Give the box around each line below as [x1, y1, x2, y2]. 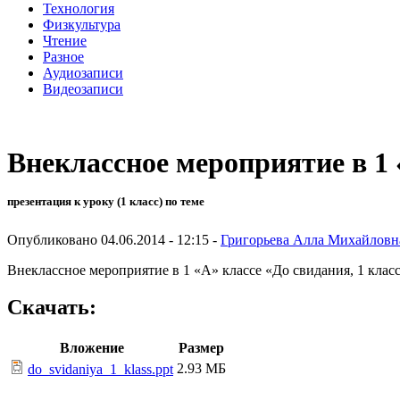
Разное [43, 48, 84, 64]
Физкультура [43, 16, 121, 32]
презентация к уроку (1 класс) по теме [7, 195, 204, 209]
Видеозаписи [43, 80, 123, 96]
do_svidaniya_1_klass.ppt [28, 362, 173, 378]
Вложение [59, 340, 124, 356]
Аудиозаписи [43, 64, 123, 80]
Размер [179, 340, 224, 356]
